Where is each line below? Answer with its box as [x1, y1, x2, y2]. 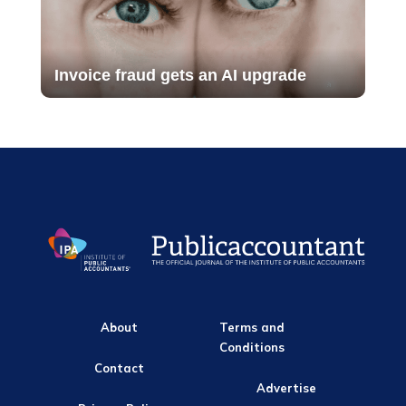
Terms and [219, 320, 285, 335]
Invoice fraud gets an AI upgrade [53, 66, 306, 85]
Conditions [219, 340, 285, 355]
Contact [94, 361, 145, 375]
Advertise [256, 381, 317, 395]
